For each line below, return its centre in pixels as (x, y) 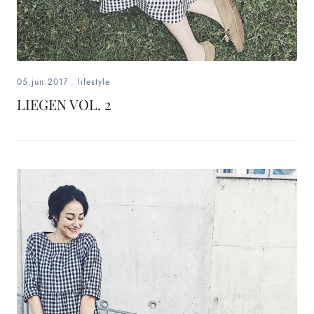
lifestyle (94, 82)
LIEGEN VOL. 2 (64, 104)
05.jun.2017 (42, 82)
